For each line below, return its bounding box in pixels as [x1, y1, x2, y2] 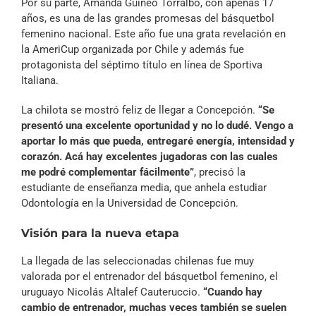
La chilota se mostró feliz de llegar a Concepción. [21, 104, 258, 117]
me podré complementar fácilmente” [21, 166, 194, 179]
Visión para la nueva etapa [21, 226, 179, 241]
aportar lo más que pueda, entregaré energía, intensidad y [21, 135, 295, 148]
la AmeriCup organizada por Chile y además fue [21, 43, 244, 56]
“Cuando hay [203, 286, 262, 299]
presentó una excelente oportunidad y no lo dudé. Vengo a [21, 119, 293, 133]
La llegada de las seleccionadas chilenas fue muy [21, 255, 254, 268]
